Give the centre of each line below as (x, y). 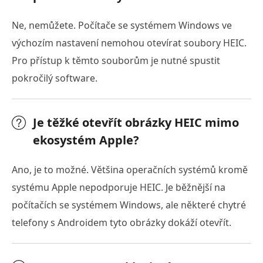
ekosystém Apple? (86, 140)
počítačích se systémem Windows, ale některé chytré (129, 205)
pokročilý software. (55, 78)
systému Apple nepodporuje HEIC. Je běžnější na (119, 188)
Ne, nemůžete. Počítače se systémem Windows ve (122, 26)
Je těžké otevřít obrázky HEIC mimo (136, 123)
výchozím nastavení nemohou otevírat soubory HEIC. (129, 43)
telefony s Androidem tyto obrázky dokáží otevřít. (122, 223)
